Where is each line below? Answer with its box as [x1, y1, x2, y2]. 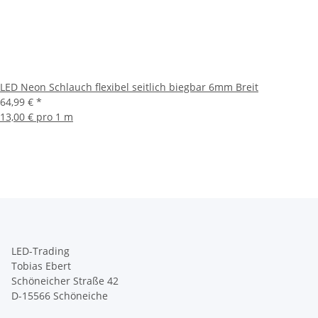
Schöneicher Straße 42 [11, 274, 119, 288]
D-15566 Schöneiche [11, 289, 108, 303]
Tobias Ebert [11, 259, 71, 273]
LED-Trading [11, 244, 70, 258]
